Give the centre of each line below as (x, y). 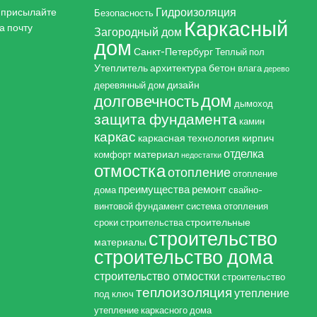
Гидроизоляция (196, 12)
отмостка (130, 171)
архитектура (179, 68)
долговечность (147, 101)
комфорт (113, 154)
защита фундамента (166, 119)
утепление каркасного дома (153, 310)
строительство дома (184, 257)
